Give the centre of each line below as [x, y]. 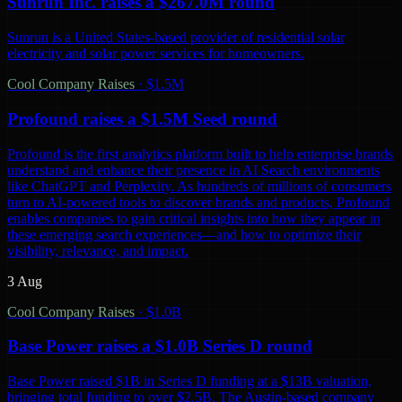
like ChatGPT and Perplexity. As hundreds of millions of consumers [199, 186]
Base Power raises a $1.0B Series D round [160, 346]
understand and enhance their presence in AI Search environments [193, 170]
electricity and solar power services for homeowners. [156, 54]
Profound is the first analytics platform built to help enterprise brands [200, 153]
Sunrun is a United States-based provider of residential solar [176, 38]
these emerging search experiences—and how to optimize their [184, 234]
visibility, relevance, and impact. [98, 250]
